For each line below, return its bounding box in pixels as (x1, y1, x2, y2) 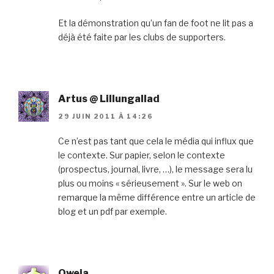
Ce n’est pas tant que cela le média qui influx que (58, 135, 254, 146)
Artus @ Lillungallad (58, 93, 160, 105)
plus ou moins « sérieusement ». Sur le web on (58, 177, 242, 188)
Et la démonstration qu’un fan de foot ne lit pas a (58, 18, 253, 29)
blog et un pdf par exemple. (58, 206, 167, 217)
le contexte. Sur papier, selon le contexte (58, 149, 225, 160)
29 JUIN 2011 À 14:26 (58, 112, 154, 120)
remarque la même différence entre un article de (58, 191, 256, 202)
